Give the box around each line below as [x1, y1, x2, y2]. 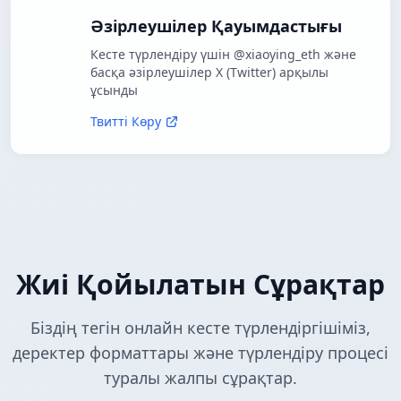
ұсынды [90, 81, 138, 99]
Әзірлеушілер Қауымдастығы [90, 15, 342, 38]
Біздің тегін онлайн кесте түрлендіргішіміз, [30, 317, 371, 339]
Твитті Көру [90, 113, 161, 131]
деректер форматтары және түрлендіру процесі [13, 342, 388, 364]
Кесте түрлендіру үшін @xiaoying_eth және [90, 46, 356, 64]
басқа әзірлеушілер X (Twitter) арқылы [90, 64, 328, 81]
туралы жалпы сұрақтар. [104, 367, 297, 389]
